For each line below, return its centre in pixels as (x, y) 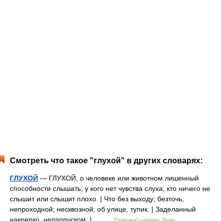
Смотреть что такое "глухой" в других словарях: (106, 161)
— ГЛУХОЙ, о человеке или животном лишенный (118, 178)
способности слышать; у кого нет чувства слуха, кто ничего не (110, 188)
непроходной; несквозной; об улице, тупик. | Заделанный (103, 209)
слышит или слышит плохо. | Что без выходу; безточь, (97, 199)
